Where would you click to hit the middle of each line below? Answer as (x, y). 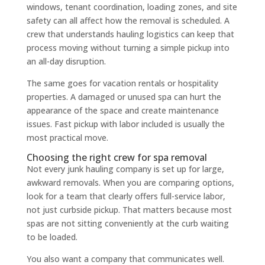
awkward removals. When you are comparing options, (130, 182)
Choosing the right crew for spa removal (117, 157)
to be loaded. (52, 237)
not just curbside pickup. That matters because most (129, 209)
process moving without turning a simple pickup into (128, 47)
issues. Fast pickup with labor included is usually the (125, 124)
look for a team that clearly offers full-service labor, (126, 196)
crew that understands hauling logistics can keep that (130, 34)
